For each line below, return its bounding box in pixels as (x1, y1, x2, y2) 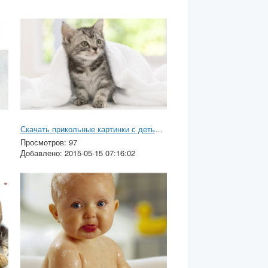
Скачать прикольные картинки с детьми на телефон (154, 123, 163, 135)
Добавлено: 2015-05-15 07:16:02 (20, 147, 135, 159)
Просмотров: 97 (20, 136, 77, 148)
